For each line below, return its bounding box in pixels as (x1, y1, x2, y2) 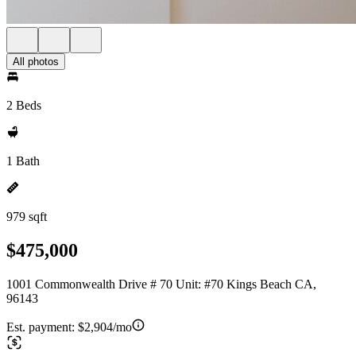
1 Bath (6, 154, 40, 168)
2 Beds (6, 99, 41, 112)
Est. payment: (6, 319, 78, 334)
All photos (13, 56, 59, 68)
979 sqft (6, 210, 47, 223)
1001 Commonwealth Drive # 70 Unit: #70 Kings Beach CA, (6, 277, 316, 291)
